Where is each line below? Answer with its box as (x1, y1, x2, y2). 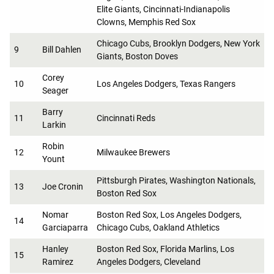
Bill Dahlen (42, 44, 81, 54)
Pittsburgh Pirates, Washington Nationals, (97, 175, 256, 185)
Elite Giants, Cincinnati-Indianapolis (97, 4, 230, 14)
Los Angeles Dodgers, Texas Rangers (97, 78, 235, 89)
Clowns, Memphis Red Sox (97, 17, 196, 27)
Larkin (42, 119, 66, 130)
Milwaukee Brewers (97, 147, 170, 157)
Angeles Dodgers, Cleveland (97, 256, 201, 267)
